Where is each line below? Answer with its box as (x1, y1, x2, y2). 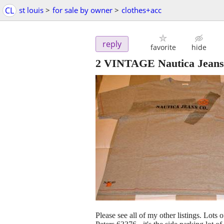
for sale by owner (52, 5, 112, 15)
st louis (19, 5, 43, 15)
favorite (150, 42, 176, 52)
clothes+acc (121, 5, 161, 15)
